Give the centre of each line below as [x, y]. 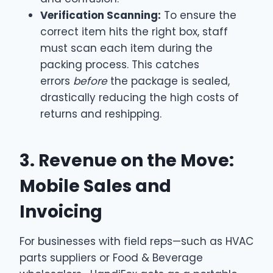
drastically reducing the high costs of [140, 97]
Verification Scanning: [101, 15]
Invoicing [61, 211]
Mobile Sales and [95, 186]
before [90, 81]
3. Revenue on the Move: [127, 160]
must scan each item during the [126, 48]
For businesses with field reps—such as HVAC [136, 241]
